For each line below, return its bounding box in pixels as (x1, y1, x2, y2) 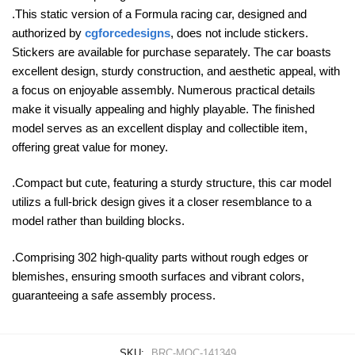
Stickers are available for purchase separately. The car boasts (12, 45, 331, 59)
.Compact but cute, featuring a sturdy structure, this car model (12, 176, 331, 190)
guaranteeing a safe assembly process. (12, 288, 216, 302)
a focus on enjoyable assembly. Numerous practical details (12, 83, 315, 97)
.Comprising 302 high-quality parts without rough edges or (12, 250, 308, 264)
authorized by (12, 26, 85, 40)
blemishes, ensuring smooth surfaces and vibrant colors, (12, 269, 304, 283)
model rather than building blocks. (12, 214, 185, 228)
